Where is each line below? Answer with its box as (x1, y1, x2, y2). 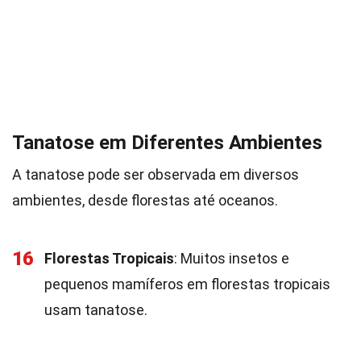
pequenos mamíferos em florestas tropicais (44, 276, 330, 293)
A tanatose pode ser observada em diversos (12, 166, 299, 183)
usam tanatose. (44, 301, 147, 318)
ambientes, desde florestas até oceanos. (12, 192, 278, 209)
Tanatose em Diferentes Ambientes (12, 131, 322, 154)
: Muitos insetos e (174, 250, 289, 267)
